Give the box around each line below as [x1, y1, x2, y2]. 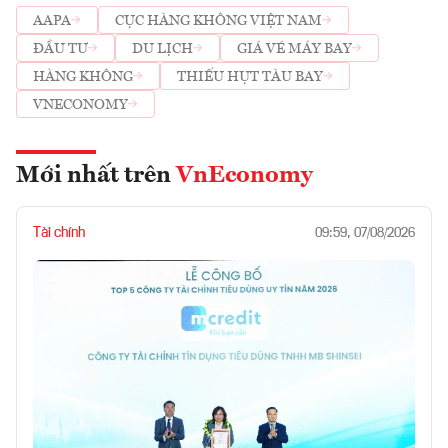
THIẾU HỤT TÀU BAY [177, 69, 323, 84]
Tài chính [33, 226, 85, 241]
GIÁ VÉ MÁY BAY [237, 41, 352, 56]
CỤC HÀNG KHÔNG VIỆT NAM [115, 13, 322, 28]
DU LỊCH [132, 41, 193, 56]
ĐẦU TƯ [33, 41, 88, 56]
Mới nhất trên [16, 164, 176, 189]
